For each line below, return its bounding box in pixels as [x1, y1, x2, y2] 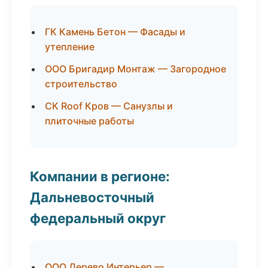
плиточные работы [45, 115, 134, 127]
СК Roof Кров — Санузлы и [45, 100, 173, 112]
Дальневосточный [30, 189, 154, 205]
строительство [45, 78, 117, 90]
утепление [45, 41, 95, 53]
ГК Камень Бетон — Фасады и [45, 26, 185, 38]
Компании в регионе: [30, 168, 170, 184]
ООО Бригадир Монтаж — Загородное [45, 63, 226, 75]
